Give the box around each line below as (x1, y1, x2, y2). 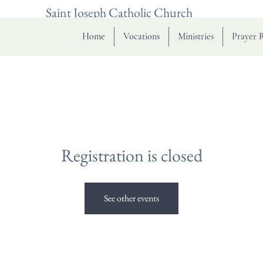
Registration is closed (60, 144, 203, 167)
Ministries (178, 31, 214, 42)
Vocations (123, 31, 160, 42)
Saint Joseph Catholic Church (46, 4, 193, 21)
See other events (104, 192, 159, 204)
